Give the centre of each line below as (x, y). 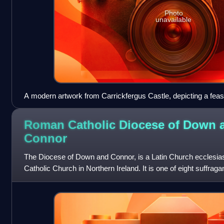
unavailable (174, 20)
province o (41, 180)
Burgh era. (41, 107)
